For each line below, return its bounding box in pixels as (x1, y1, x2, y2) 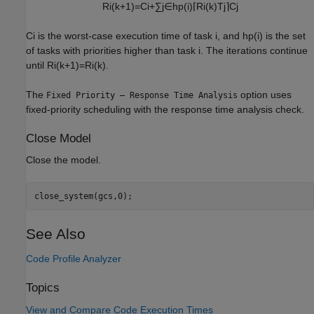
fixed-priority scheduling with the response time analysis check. (26, 103, 304, 115)
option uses (238, 88, 292, 100)
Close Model (26, 131, 91, 145)
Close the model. (26, 154, 101, 166)
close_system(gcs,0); (34, 191, 132, 201)
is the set (263, 29, 306, 41)
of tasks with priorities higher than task (26, 44, 198, 56)
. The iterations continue (200, 44, 308, 56)
